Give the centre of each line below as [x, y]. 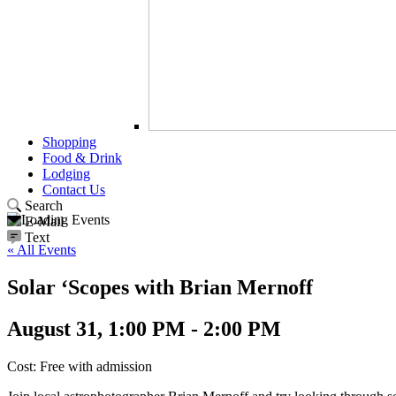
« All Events [42, 250]
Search [44, 206]
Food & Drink [82, 158]
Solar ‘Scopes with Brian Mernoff [160, 287]
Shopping [69, 142]
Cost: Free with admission [80, 366]
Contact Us [74, 190]
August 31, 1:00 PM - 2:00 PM [144, 328]
